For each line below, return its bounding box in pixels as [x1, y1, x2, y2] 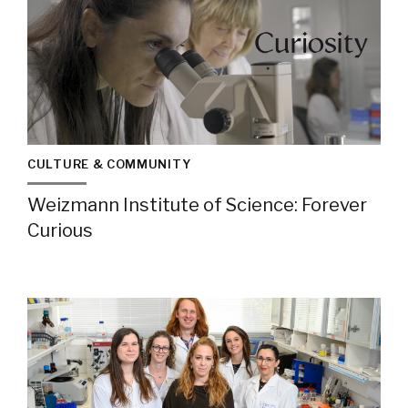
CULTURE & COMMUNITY [27, 157, 191, 171]
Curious [27, 219, 93, 241]
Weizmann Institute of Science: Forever [27, 194, 367, 216]
